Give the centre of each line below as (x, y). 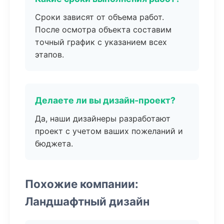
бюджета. (54, 143)
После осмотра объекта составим (103, 29)
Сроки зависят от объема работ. (99, 17)
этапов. (49, 54)
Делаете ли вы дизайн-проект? (105, 100)
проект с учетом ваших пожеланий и (109, 131)
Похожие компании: (82, 184)
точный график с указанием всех (101, 42)
